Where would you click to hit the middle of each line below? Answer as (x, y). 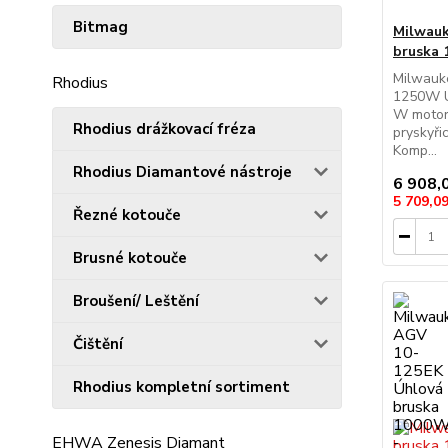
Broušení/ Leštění (136, 300)
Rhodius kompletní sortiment (181, 386)
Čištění (98, 343)
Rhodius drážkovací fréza (164, 128)
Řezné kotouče (127, 214)
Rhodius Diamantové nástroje (182, 171)
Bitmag (100, 26)
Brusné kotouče (130, 257)
